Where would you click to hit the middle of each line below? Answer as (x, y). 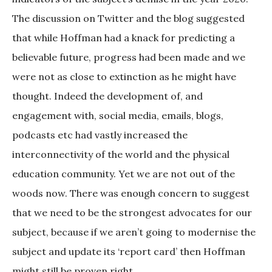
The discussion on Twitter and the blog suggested (128, 19)
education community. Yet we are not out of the (124, 174)
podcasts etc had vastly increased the (100, 135)
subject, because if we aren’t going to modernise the (134, 232)
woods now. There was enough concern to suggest (131, 193)
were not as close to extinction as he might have (124, 77)
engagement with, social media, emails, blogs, (118, 116)
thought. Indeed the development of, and (107, 96)
